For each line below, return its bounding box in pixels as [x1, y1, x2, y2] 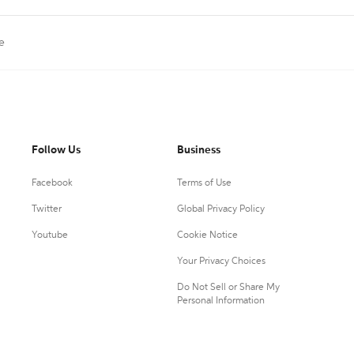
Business [176, 145, 220, 156]
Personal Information [176, 296, 265, 306]
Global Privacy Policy [176, 205, 265, 214]
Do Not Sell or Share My [176, 283, 280, 292]
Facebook [32, 179, 73, 188]
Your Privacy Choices [176, 257, 265, 266]
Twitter [32, 205, 62, 214]
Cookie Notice [176, 231, 238, 240]
